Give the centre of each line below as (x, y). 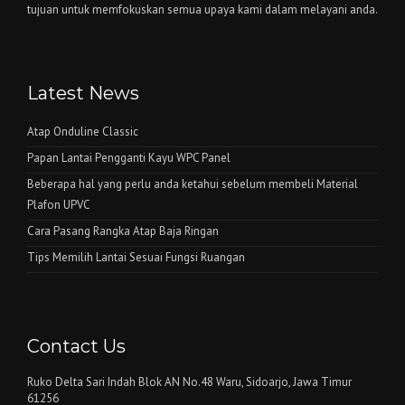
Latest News (83, 94)
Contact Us (76, 347)
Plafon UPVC (59, 205)
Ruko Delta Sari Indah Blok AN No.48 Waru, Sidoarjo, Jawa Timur (189, 382)
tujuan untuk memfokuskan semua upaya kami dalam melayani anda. (202, 10)
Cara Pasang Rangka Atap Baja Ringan (123, 231)
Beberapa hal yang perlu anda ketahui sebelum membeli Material (193, 184)
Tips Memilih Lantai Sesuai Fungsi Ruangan (136, 258)
